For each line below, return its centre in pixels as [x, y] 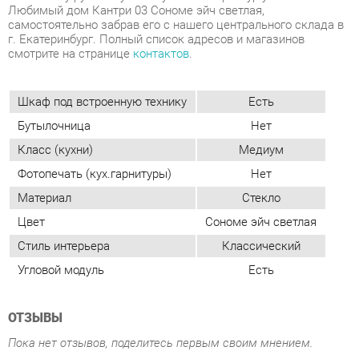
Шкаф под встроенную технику [98, 11]
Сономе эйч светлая [250, 127]
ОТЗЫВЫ [34, 218]
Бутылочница [52, 34]
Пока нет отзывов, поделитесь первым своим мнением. [154, 243]
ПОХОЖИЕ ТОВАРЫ [91, 346]
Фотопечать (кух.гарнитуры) [91, 81]
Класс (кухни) [53, 58]
